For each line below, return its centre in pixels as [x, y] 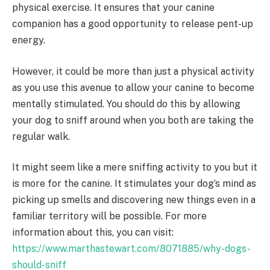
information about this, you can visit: [93, 233]
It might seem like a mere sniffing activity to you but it [135, 168]
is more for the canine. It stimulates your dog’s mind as [134, 184]
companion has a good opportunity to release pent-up [133, 24]
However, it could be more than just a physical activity [133, 71]
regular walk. [41, 136]
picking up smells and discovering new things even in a [134, 200]
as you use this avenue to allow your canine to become [133, 87]
